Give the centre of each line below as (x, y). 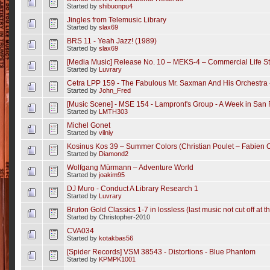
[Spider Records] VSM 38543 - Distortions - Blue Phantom (161, 252)
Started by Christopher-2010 (108, 217)
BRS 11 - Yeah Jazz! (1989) (111, 41)
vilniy (106, 133)
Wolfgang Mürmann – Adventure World (130, 167)
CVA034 (80, 231)
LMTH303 (113, 111)
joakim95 (111, 175)
